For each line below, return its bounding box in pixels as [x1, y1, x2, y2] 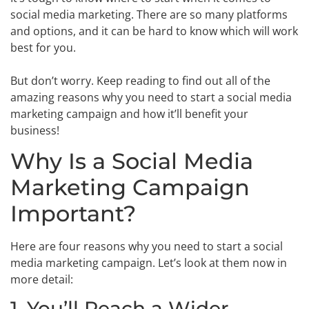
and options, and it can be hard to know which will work [10, 23, 298, 39]
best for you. [10, 39, 76, 55]
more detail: [10, 272, 73, 288]
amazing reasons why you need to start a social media [10, 89, 292, 105]
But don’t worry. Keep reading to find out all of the [10, 72, 270, 88]
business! [10, 122, 59, 138]
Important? [10, 200, 136, 228]
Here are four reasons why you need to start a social [10, 239, 283, 255]
